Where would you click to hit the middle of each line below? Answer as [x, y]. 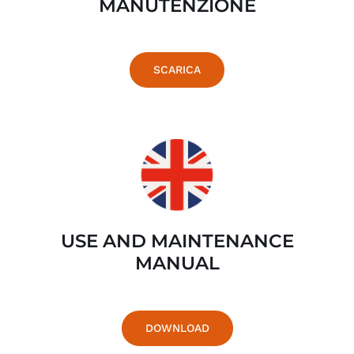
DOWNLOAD [177, 328]
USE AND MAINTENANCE [177, 241]
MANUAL [177, 264]
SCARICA [177, 70]
